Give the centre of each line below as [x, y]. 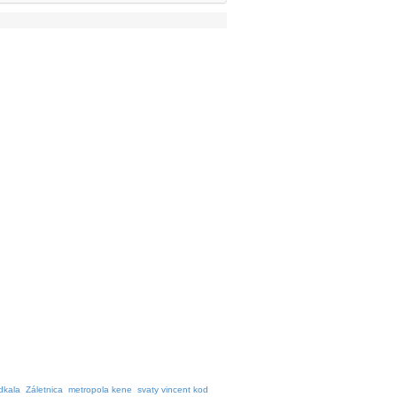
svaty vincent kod [173, 389]
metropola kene [100, 389]
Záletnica [44, 389]
